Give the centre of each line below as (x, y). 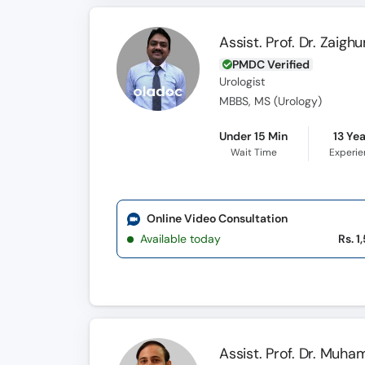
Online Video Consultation (217, 218)
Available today (180, 239)
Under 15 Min (254, 136)
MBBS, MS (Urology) (271, 101)
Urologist (242, 82)
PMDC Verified (271, 64)
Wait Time (253, 152)
